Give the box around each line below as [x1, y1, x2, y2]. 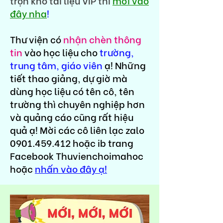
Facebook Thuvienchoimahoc [10, 148, 143, 163]
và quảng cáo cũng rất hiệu [10, 110, 133, 124]
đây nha [10, 6, 47, 20]
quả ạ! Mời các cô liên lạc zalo [10, 122, 144, 137]
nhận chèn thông [63, 32, 141, 46]
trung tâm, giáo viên [10, 58, 103, 72]
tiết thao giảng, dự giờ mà [10, 71, 127, 85]
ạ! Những [103, 58, 146, 72]
